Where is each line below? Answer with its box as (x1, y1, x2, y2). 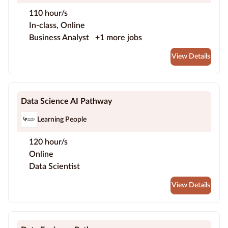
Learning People (37, 116, 87, 123)
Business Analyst (29, 34, 91, 42)
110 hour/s (29, 9, 68, 18)
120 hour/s (29, 138, 68, 147)
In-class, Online (29, 21, 85, 30)
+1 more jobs (95, 34, 142, 42)
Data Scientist (29, 162, 80, 171)
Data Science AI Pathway (21, 97, 112, 106)
